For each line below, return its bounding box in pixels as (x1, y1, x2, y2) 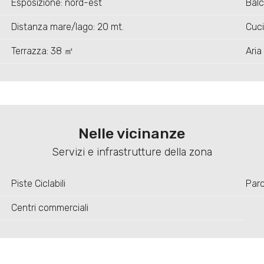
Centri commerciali (11, 202, 88, 214)
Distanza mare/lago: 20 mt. (11, 21, 124, 33)
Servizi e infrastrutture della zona (51, 146, 212, 159)
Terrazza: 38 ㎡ (11, 45, 74, 57)
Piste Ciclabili (11, 178, 65, 190)
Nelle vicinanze (78, 125, 186, 143)
